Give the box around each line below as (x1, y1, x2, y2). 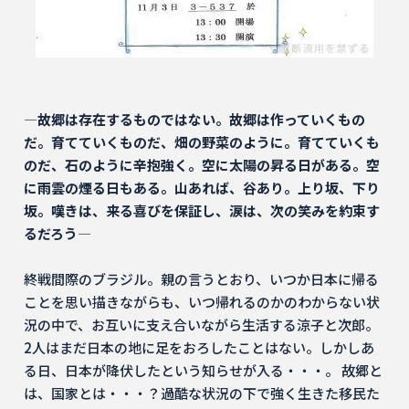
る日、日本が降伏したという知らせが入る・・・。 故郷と (24, 361, 383, 380)
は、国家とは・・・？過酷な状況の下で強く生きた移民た (24, 383, 380, 403)
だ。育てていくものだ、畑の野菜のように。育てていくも (24, 132, 380, 152)
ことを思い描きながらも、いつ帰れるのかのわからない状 (24, 292, 380, 311)
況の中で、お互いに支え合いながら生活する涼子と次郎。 (24, 315, 379, 334)
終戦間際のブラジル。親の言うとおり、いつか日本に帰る (24, 269, 379, 288)
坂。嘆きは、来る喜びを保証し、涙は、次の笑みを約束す (24, 201, 380, 220)
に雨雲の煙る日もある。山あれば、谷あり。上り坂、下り (24, 178, 380, 197)
